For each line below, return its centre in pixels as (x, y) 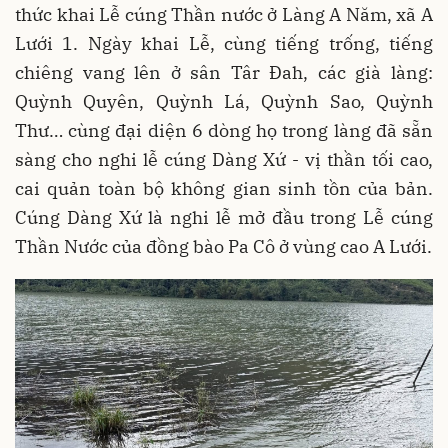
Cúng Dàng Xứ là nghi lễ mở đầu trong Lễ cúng (224, 218)
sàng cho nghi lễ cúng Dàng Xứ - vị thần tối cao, (224, 160)
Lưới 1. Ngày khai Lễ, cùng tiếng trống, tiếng (224, 44)
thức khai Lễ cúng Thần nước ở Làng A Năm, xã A (224, 15)
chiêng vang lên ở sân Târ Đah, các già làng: (224, 73)
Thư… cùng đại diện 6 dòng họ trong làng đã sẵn (224, 131)
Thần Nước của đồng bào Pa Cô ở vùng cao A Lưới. (223, 247)
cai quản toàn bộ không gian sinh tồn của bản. (224, 189)
